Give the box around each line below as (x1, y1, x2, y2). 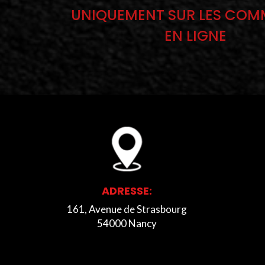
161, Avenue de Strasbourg (66, 202, 187, 215)
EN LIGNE (164, 25, 227, 46)
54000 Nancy (96, 216, 157, 230)
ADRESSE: (101, 183, 152, 198)
